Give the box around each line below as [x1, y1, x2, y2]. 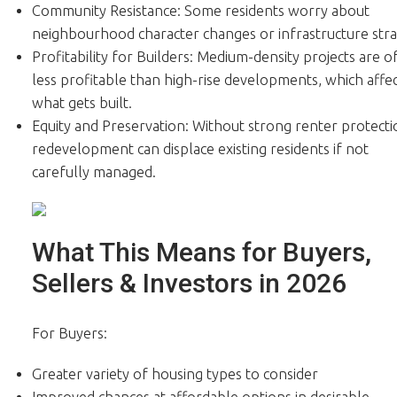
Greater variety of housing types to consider [31, 365, 318, 382]
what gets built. [31, 94, 132, 111]
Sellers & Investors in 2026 [31, 267, 346, 299]
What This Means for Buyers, [31, 236, 371, 268]
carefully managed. [31, 163, 156, 180]
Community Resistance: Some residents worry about [31, 2, 370, 19]
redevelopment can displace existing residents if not [31, 140, 369, 157]
